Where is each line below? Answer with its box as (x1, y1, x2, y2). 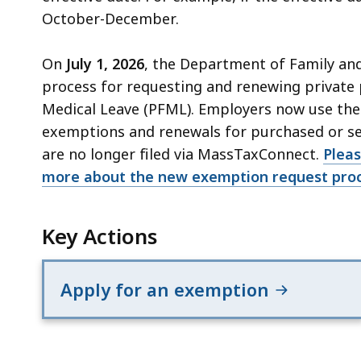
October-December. (42, 9, 183, 29)
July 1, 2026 (66, 54, 144, 74)
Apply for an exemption (60, 277, 275, 302)
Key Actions (42, 222, 157, 251)
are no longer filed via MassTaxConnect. (42, 144, 323, 164)
